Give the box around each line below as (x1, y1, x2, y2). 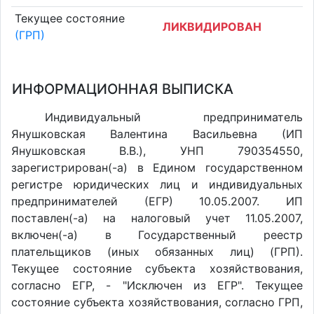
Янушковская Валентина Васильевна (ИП (11, 127, 303, 141)
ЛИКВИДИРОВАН (163, 20, 261, 34)
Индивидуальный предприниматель (45, 110, 303, 124)
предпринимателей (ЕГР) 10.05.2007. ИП (11, 194, 303, 208)
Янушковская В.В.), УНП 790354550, (11, 144, 303, 158)
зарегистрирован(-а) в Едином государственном (11, 161, 303, 175)
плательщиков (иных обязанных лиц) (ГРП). (11, 245, 303, 259)
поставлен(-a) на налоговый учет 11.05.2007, (11, 211, 303, 225)
